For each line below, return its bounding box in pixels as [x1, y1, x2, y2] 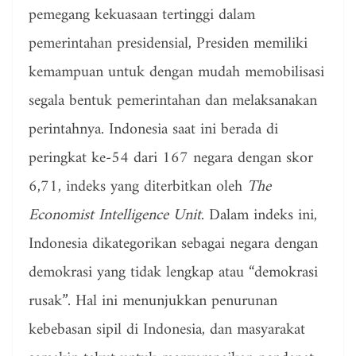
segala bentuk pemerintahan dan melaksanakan [29, 87, 317, 116]
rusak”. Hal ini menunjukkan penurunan [29, 288, 277, 316]
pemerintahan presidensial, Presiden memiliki [29, 30, 308, 59]
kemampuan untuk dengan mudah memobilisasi [29, 59, 324, 87]
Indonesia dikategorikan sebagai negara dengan [29, 230, 318, 259]
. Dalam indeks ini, [201, 202, 317, 230]
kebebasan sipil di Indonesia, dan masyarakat [29, 316, 305, 345]
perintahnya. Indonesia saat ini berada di [29, 116, 278, 145]
